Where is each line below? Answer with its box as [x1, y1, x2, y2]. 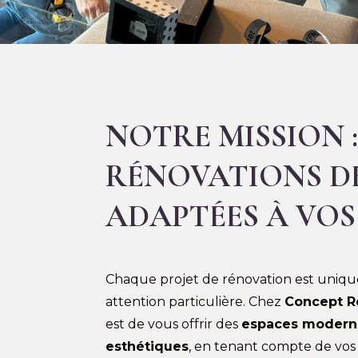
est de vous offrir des [105, 316, 241, 332]
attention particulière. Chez [105, 293, 284, 309]
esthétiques [105, 338, 189, 354]
